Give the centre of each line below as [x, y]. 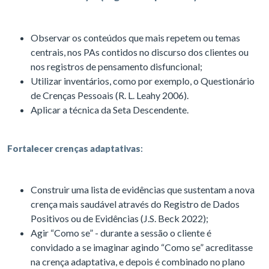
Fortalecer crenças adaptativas [74, 149]
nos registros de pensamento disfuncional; [117, 67]
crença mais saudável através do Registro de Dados [135, 204]
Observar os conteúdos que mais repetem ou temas [135, 38]
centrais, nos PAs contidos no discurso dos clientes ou [140, 52]
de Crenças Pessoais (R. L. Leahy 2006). [110, 95]
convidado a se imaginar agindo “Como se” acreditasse [142, 247]
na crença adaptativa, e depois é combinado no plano [138, 262]
